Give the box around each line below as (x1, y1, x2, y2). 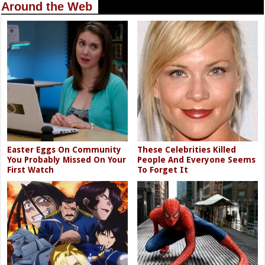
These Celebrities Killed (137, 144, 237, 154)
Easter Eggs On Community (7, 144, 122, 154)
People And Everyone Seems (137, 154, 256, 164)
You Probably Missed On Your (7, 154, 127, 164)
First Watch (7, 164, 54, 174)
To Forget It (137, 164, 189, 174)
